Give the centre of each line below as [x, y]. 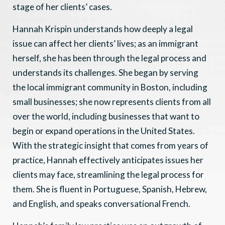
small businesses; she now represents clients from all [112, 101]
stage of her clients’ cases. [62, 7]
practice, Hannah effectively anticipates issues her [108, 160]
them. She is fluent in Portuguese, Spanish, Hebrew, [110, 189]
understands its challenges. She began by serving [105, 72]
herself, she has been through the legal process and [109, 58]
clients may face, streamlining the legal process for [108, 174]
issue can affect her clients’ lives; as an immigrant [105, 43]
